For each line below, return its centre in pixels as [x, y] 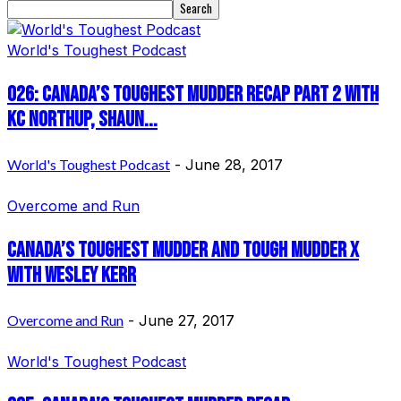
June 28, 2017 [234, 164]
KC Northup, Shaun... [82, 119]
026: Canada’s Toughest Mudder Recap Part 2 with [193, 94]
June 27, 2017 [187, 320]
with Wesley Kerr [72, 275]
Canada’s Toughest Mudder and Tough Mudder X [183, 250]
